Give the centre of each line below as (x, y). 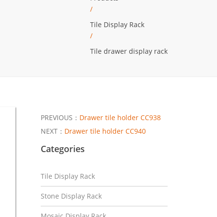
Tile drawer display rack (129, 51)
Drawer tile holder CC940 (105, 131)
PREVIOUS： (60, 117)
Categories (62, 148)
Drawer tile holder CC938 (120, 117)
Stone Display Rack (71, 196)
